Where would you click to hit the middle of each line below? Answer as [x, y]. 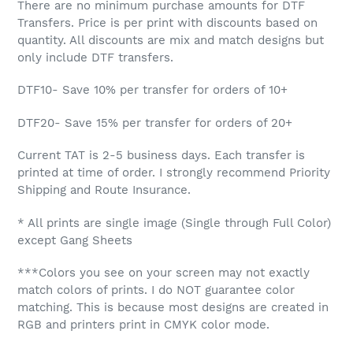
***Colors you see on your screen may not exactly [163, 273]
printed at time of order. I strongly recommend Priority [174, 173]
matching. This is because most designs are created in [173, 308]
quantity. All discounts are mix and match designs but [171, 40]
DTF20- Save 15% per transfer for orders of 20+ [157, 123]
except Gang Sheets [75, 240]
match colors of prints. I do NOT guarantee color [156, 290]
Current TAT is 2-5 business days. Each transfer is [161, 156]
